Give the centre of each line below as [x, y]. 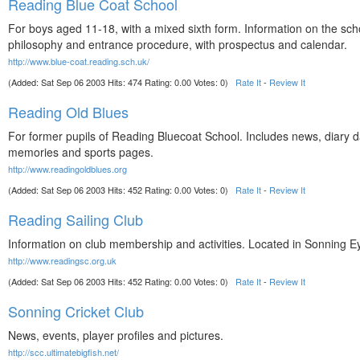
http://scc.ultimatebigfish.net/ [63, 352]
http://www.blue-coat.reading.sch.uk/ [79, 61]
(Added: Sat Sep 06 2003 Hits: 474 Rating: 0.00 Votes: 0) [122, 82]
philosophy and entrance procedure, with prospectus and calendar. [178, 44]
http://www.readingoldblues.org [67, 169]
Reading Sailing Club [76, 219]
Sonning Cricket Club [76, 311]
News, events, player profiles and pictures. [116, 335]
